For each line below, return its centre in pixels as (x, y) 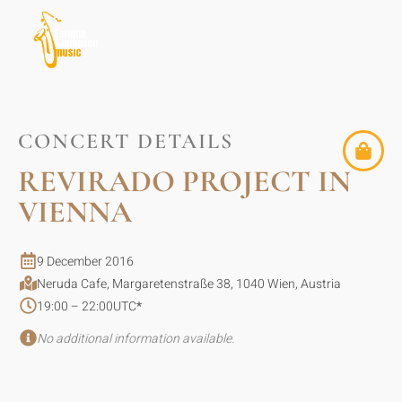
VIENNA (75, 213)
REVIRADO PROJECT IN (184, 182)
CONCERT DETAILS (126, 141)
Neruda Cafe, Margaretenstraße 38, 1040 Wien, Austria (189, 284)
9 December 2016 (85, 262)
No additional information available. (135, 338)
